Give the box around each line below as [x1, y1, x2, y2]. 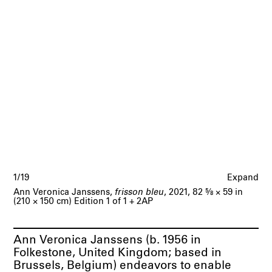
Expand [226, 174, 259, 183]
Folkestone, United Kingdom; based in [13, 247, 222, 259]
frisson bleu [115, 188, 165, 197]
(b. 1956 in [143, 234, 202, 246]
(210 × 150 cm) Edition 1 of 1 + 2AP [13, 197, 154, 206]
